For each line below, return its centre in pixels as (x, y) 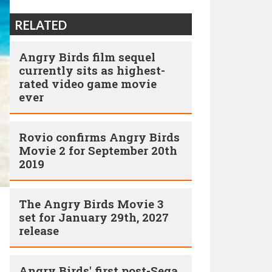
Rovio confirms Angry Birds (99, 137)
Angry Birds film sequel (87, 57)
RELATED (41, 25)
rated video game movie (88, 83)
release (39, 230)
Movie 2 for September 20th (98, 150)
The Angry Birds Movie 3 (91, 204)
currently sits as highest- (92, 70)
